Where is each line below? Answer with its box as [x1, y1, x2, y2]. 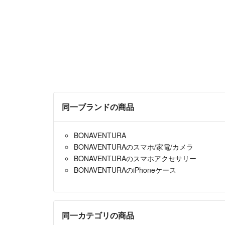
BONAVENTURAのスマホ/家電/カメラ [74, 141, 193, 152]
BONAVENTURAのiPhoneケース [74, 164, 176, 175]
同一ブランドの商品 [62, 100, 134, 113]
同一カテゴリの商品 [62, 209, 134, 221]
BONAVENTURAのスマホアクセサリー [74, 153, 196, 163]
